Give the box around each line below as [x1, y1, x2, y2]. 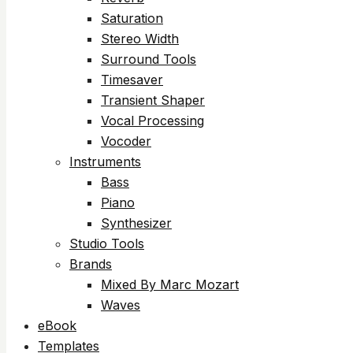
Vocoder [101, 133, 151, 149]
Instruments [69, 154, 141, 169]
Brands [69, 256, 112, 272]
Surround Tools [101, 51, 196, 67]
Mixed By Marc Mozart [101, 277, 239, 292]
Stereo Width [101, 31, 179, 46]
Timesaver [101, 72, 163, 87]
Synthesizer [101, 215, 172, 231]
